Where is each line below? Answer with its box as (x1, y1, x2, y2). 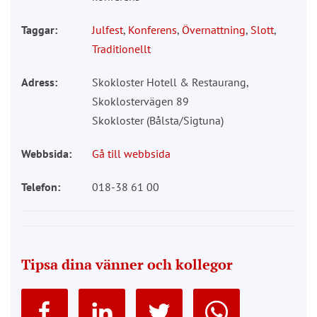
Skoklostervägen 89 (92, 93, 189, 108)
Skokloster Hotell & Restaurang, (92, 74, 248, 89)
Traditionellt (92, 41, 151, 56)
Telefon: (21, 179, 60, 194)
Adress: (21, 74, 57, 89)
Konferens (128, 22, 177, 37)
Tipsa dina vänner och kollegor (21, 254, 233, 274)
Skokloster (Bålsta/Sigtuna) (92, 113, 224, 127)
